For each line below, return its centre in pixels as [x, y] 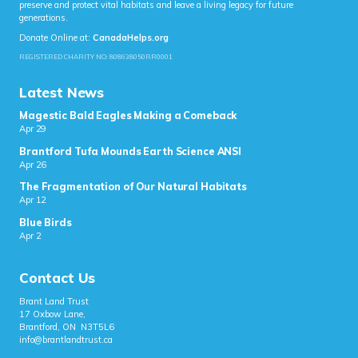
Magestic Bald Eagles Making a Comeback [128, 116]
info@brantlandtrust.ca [66, 340]
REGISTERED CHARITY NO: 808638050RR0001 [96, 56]
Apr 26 [33, 164]
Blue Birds [46, 222]
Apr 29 [33, 129]
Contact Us [58, 278]
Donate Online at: [56, 37]
